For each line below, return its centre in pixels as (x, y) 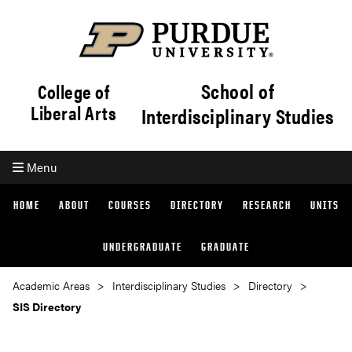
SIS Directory (47, 306)
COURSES (130, 204)
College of (74, 92)
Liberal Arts (74, 113)
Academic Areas (51, 285)
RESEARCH (267, 204)
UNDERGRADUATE (142, 246)
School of (237, 90)
